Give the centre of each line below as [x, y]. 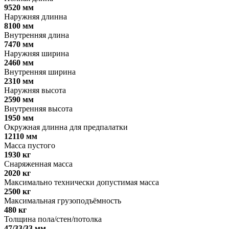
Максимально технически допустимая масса [82, 182]
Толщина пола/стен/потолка [53, 219]
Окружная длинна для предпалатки [66, 127]
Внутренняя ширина [40, 72]
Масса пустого [30, 146]
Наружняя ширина [37, 54]
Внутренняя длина [37, 35]
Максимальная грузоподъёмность [63, 201]
